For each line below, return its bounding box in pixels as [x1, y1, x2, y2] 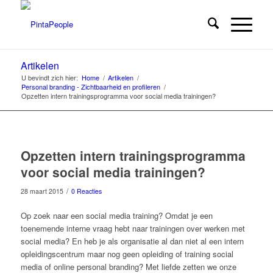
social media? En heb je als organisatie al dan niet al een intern [20, 235, 244, 247]
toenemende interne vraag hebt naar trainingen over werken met [20, 222, 245, 235]
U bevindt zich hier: [21, 73, 78, 82]
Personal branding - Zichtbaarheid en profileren [21, 82, 160, 91]
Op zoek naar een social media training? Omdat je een [20, 210, 213, 222]
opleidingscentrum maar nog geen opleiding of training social [20, 248, 233, 260]
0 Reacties [71, 186, 102, 196]
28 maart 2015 [20, 186, 63, 196]
